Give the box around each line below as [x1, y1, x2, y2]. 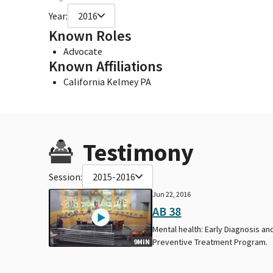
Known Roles [49, 26, 132, 45]
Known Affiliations [49, 56, 163, 76]
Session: [49, 170, 82, 183]
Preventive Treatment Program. [152, 236, 268, 247]
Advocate [63, 44, 102, 57]
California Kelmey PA [63, 75, 151, 88]
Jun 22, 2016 [152, 189, 191, 199]
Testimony [83, 136, 194, 168]
